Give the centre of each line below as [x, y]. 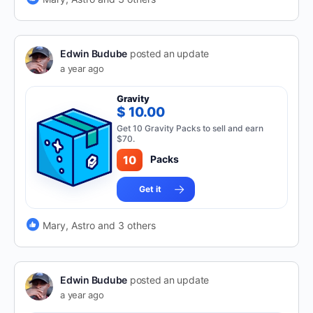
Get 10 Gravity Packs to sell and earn [190, 128]
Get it [151, 189]
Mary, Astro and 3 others [99, 225]
